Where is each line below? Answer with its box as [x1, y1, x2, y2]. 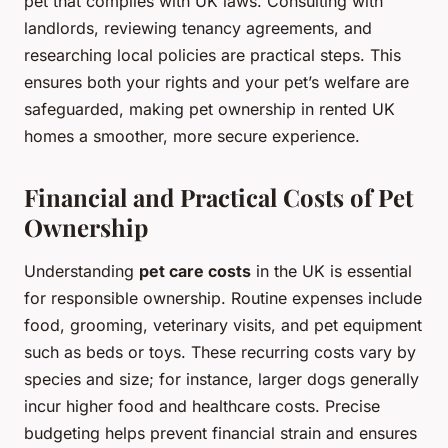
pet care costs [139, 261, 251, 282]
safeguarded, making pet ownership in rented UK [24, 99, 395, 120]
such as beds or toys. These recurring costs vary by [24, 342, 416, 363]
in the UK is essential [251, 261, 412, 282]
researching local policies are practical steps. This [24, 45, 401, 66]
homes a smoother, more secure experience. [24, 126, 360, 147]
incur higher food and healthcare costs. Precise [24, 396, 380, 417]
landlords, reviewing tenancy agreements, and [24, 18, 372, 39]
